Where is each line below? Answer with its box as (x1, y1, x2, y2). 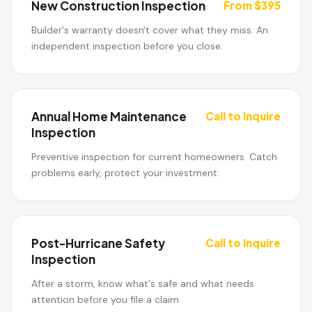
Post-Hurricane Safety (31, 235, 165, 251)
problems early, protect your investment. (31, 166, 219, 179)
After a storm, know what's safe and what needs (31, 277, 254, 290)
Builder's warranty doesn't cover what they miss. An (31, 24, 268, 36)
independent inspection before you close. (31, 40, 223, 52)
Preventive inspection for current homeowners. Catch (31, 150, 277, 163)
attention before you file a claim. (31, 293, 181, 306)
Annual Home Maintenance (31, 109, 187, 124)
